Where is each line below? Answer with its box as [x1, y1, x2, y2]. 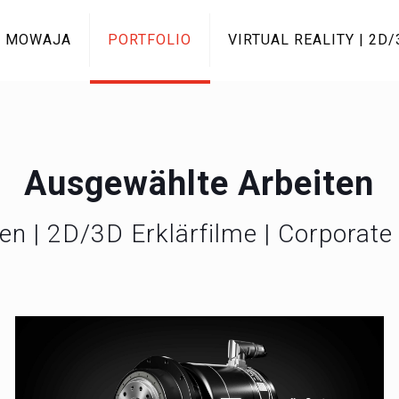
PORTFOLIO [108, 31, 191, 48]
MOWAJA [5, 31, 71, 48]
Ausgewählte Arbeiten [24, 164, 375, 203]
